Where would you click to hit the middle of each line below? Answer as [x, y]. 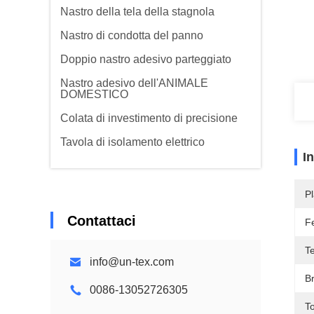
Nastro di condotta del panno [132, 35]
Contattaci [102, 221]
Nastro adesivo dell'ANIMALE [134, 83]
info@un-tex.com [132, 262]
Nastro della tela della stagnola [137, 12]
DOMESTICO [94, 94]
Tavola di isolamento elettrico [132, 142]
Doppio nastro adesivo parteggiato [146, 59]
